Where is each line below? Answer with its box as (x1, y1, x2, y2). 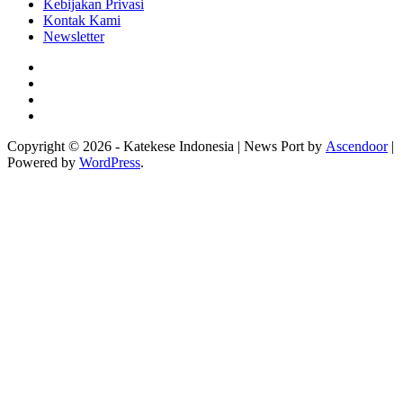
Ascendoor (326, 139, 388, 155)
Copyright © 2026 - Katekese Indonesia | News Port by (7, 139, 326, 155)
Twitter (42, 91, 83, 107)
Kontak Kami (43, 13, 121, 29)
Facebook (42, 58, 98, 75)
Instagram (42, 75, 98, 91)
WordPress (79, 155, 140, 171)
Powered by (7, 155, 79, 171)
